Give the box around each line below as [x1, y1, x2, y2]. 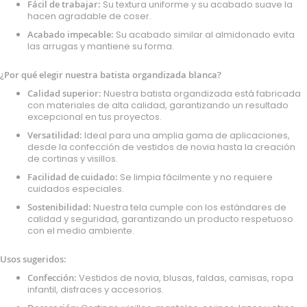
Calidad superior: [27, 86, 101, 99]
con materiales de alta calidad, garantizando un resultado [27, 98, 288, 112]
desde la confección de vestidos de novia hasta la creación [27, 140, 295, 153]
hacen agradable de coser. [27, 9, 151, 23]
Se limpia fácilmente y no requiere [118, 170, 273, 184]
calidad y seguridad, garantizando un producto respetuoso [27, 212, 293, 225]
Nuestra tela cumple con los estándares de [91, 200, 286, 214]
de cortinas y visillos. [27, 151, 118, 165]
